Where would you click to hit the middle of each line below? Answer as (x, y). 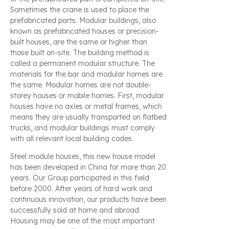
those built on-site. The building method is (80, 53)
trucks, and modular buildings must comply (83, 128)
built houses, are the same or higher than (79, 42)
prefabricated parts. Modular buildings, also (83, 21)
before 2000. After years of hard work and (81, 189)
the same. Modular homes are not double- (81, 85)
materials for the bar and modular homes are (86, 74)
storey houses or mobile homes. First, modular (87, 96)
